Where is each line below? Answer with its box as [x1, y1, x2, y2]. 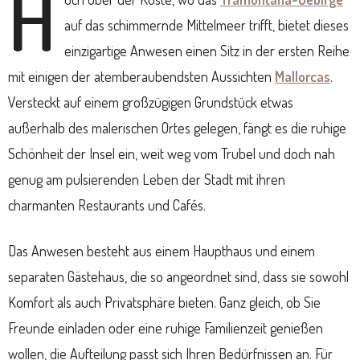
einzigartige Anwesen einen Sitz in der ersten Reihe [64, 42, 350, 60]
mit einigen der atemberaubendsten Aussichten [8, 67, 275, 86]
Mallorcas [275, 67, 330, 86]
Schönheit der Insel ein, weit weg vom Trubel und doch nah [8, 145, 335, 163]
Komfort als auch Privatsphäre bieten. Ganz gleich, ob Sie [8, 293, 321, 312]
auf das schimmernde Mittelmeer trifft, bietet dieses [64, 16, 349, 35]
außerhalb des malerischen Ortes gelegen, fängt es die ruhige [8, 119, 346, 137]
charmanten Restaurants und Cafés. [8, 196, 206, 215]
